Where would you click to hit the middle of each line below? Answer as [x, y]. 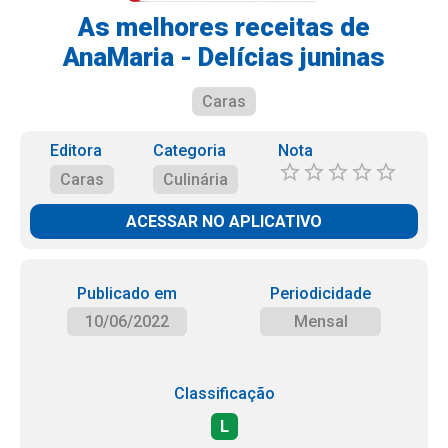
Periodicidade [321, 293]
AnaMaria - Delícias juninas [224, 57]
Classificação [224, 393]
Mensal [320, 321]
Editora [75, 150]
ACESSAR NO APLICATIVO [224, 221]
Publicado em [126, 293]
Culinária [196, 179]
